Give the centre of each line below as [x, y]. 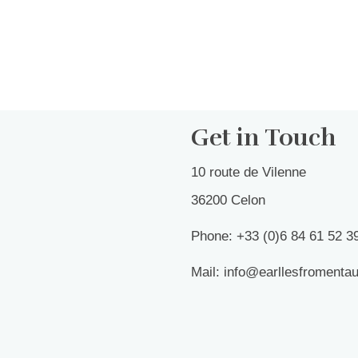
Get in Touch [264, 138]
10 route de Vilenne [249, 173]
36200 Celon [228, 201]
